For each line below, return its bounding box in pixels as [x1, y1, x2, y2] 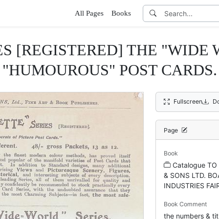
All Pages [75, 9, 104, 17]
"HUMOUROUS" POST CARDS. [2, 61, 217, 79]
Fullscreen [174, 97, 203, 105]
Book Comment [164, 200, 207, 208]
